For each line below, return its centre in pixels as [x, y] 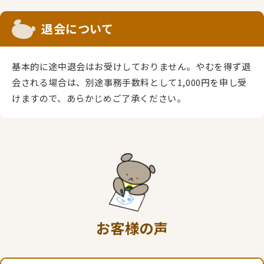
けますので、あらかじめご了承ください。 [99, 98]
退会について [77, 28]
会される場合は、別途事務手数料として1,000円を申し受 [129, 82]
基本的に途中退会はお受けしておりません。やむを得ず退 [131, 66]
